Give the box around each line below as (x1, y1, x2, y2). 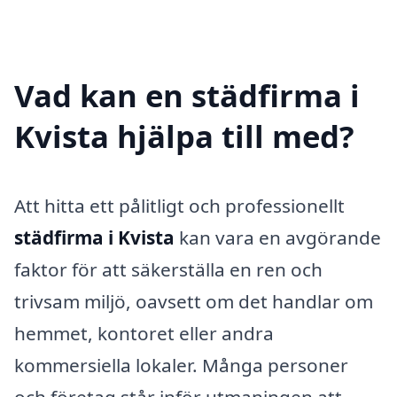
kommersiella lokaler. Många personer (14, 352, 348, 378)
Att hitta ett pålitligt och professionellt (14, 192, 345, 218)
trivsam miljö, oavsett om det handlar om (14, 288, 373, 314)
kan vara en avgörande (175, 224, 381, 250)
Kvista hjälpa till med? (14, 114, 354, 157)
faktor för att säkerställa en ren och (14, 256, 323, 282)
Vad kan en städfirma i (14, 74, 360, 116)
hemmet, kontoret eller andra (14, 320, 274, 346)
